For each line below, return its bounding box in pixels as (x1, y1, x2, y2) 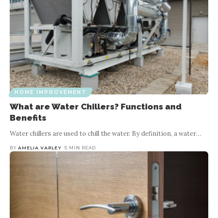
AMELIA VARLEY (18, 145, 62, 150)
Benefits (10, 112, 46, 123)
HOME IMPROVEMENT (15, 89, 87, 95)
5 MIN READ (64, 145, 96, 150)
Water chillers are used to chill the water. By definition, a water (10, 129, 196, 138)
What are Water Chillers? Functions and (10, 101, 182, 111)
